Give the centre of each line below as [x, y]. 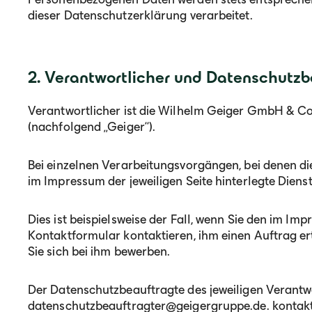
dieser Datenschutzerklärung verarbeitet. [140, 15]
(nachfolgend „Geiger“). [92, 127]
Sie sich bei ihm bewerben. [99, 251]
